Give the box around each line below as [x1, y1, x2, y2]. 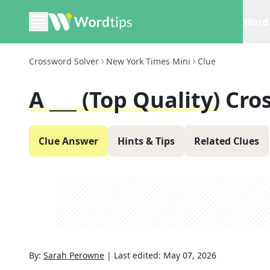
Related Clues [194, 134, 259, 148]
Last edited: [114, 250, 163, 261]
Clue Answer [39, 134, 98, 148]
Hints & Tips [118, 134, 175, 148]
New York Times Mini [106, 55, 190, 67]
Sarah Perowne [43, 250, 104, 261]
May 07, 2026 [163, 250, 216, 261]
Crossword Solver [29, 55, 99, 67]
